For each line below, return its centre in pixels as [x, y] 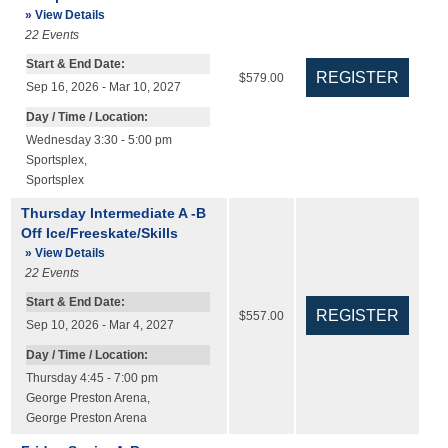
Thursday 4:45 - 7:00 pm [91, 378]
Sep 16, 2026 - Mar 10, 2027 [103, 87]
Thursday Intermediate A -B [113, 213]
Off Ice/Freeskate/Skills [99, 233]
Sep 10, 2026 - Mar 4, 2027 [99, 325]
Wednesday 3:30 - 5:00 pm [98, 140]
